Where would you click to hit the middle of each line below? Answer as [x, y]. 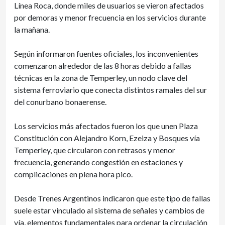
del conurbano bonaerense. [62, 102]
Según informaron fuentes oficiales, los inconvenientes [106, 53]
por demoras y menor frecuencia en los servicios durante [110, 17]
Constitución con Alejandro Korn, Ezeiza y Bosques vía [107, 138]
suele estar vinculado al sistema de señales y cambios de [109, 210]
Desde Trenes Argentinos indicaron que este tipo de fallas [112, 198]
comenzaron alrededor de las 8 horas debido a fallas [103, 66]
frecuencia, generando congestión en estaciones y [98, 162]
